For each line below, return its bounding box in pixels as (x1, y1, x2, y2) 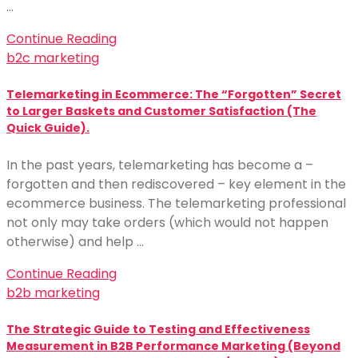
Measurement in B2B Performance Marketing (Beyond (6, 337, 340, 354)
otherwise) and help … (6, 232, 144, 251)
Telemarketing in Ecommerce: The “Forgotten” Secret (6, 86, 341, 103)
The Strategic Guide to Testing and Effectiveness (6, 320, 310, 337)
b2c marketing (6, 48, 99, 67)
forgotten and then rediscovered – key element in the (6, 174, 346, 193)
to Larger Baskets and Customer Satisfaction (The (6, 103, 316, 120)
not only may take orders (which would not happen (6, 213, 328, 232)
